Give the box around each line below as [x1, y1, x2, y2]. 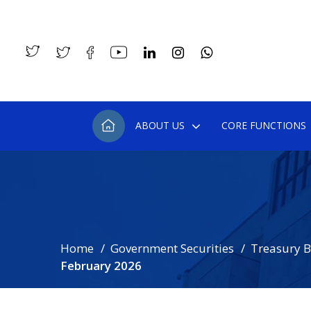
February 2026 [60, 258, 142, 274]
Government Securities [110, 240, 234, 256]
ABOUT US [135, 119, 185, 132]
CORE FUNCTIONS [221, 119, 306, 132]
